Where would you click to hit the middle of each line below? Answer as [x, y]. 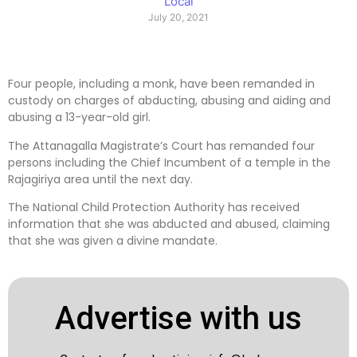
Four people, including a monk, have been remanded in [161, 84]
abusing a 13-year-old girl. [79, 118]
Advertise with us [178, 318]
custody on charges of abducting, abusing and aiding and [169, 101]
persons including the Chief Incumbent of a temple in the [169, 162]
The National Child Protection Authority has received [154, 208]
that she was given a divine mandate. [113, 241]
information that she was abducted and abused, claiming [169, 224]
